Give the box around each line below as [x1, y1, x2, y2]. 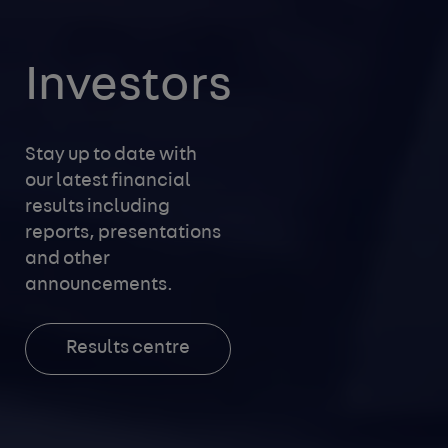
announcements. [25, 276, 174, 296]
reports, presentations [25, 224, 222, 244]
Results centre [66, 339, 191, 359]
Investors [25, 62, 233, 112]
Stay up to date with [25, 146, 198, 166]
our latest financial [25, 172, 192, 192]
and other [25, 250, 111, 270]
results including [25, 198, 171, 218]
